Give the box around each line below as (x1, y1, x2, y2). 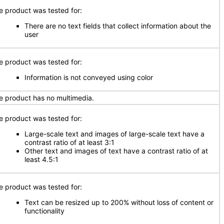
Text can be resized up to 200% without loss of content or (24, 198, 213, 206)
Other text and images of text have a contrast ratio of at (24, 146, 208, 155)
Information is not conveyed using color (24, 73, 153, 81)
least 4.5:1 (24, 155, 58, 163)
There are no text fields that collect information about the (24, 21, 211, 30)
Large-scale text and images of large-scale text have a (24, 129, 204, 138)
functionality (24, 206, 64, 215)
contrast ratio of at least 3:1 (24, 138, 114, 146)
